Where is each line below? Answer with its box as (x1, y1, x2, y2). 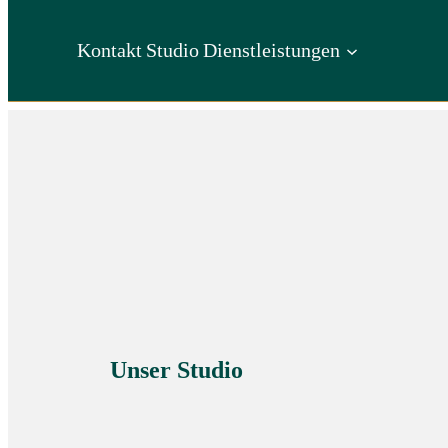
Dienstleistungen (203, 39, 341, 62)
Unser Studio (110, 356, 244, 383)
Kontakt (77, 39, 143, 62)
